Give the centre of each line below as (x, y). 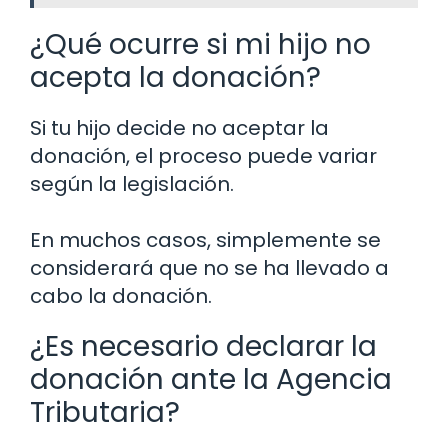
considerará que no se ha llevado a (209, 268)
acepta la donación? (175, 78)
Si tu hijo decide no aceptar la (179, 128)
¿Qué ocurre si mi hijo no (200, 45)
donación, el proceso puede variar (203, 156)
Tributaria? (105, 413)
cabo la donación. (121, 296)
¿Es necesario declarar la (203, 347)
